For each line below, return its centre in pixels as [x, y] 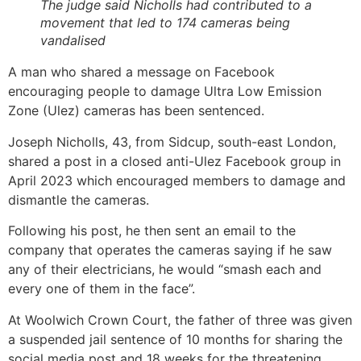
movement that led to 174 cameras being [165, 23]
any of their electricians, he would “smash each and [165, 270]
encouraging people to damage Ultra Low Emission [165, 91]
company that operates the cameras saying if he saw [170, 250]
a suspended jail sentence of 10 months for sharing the [175, 339]
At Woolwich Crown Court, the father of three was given [180, 320]
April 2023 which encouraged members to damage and [177, 180]
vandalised [73, 41]
